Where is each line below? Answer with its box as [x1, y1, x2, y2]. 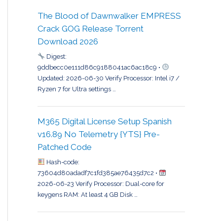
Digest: [44, 52, 67, 60]
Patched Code [37, 142, 92, 152]
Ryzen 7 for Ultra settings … [37, 85, 116, 93]
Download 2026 [37, 37, 98, 47]
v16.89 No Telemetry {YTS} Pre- [37, 129, 160, 140]
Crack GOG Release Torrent [37, 24, 144, 34]
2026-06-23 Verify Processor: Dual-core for [37, 180, 164, 187]
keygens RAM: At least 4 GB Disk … [37, 190, 138, 198]
